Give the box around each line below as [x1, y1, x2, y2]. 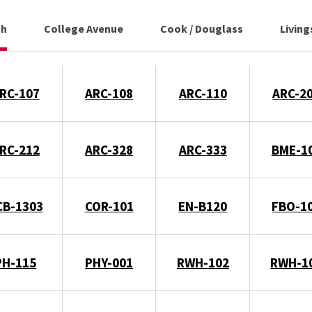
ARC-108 [85, 84, 134, 102]
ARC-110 [178, 84, 227, 102]
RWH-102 [176, 253, 229, 271]
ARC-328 [85, 141, 134, 158]
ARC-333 [178, 141, 227, 158]
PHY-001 [85, 253, 134, 271]
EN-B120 [178, 197, 228, 214]
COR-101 [84, 197, 134, 214]
